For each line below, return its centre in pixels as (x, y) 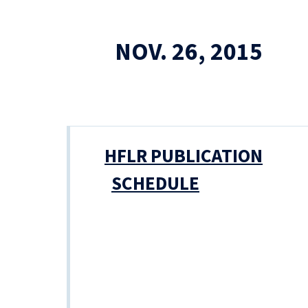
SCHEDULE (155, 184)
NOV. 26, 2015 (189, 52)
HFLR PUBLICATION (184, 156)
